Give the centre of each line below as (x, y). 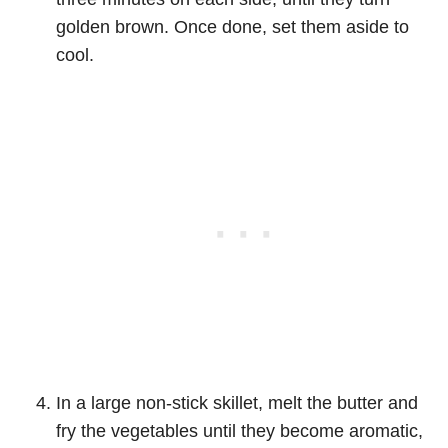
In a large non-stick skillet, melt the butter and (237, 402)
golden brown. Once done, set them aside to (232, 26)
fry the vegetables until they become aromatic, (239, 430)
